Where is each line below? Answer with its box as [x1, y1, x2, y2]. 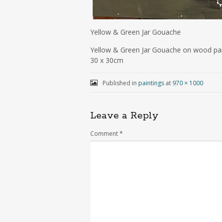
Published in [101, 79, 138, 87]
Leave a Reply [90, 110, 159, 122]
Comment [90, 129, 119, 138]
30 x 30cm [90, 55, 123, 65]
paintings [138, 79, 164, 87]
